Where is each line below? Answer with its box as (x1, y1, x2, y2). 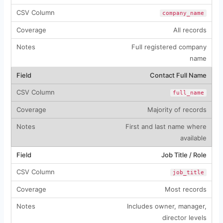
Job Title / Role (161, 150, 207, 159)
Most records (164, 185, 207, 193)
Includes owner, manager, (126, 202, 207, 210)
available (180, 133, 207, 142)
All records (173, 25, 207, 34)
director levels (162, 213, 207, 222)
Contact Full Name (149, 71, 207, 79)
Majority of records (147, 105, 207, 113)
